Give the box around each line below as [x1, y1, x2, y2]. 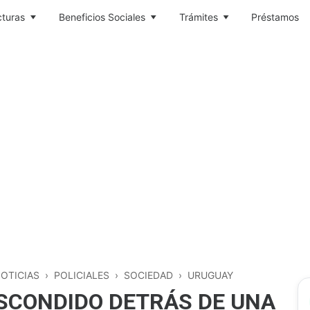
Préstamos [251, 11, 300, 23]
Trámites [179, 11, 218, 23]
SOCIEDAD [124, 269, 173, 281]
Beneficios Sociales [58, 11, 145, 23]
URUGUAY [188, 269, 233, 281]
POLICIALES [54, 269, 109, 281]
